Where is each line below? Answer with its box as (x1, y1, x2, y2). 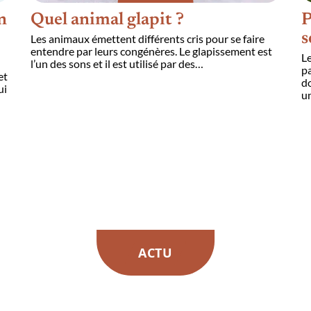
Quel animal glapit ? (30, 11, 184, 29)
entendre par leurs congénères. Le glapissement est (30, 44, 272, 58)
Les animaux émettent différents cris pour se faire (30, 31, 264, 45)
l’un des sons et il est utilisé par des (30, 56, 195, 70)
